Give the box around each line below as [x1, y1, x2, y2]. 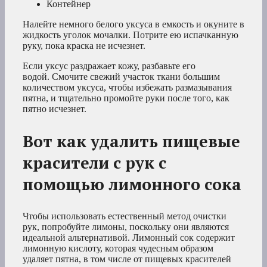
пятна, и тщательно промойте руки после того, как [23, 93, 229, 104]
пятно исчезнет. [23, 104, 86, 114]
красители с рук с [23, 152, 166, 174]
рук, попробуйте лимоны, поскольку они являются [23, 222, 229, 232]
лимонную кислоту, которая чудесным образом [23, 243, 213, 254]
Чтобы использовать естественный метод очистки [23, 211, 226, 222]
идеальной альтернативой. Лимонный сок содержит [23, 232, 235, 243]
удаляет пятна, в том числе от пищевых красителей [23, 254, 231, 265]
